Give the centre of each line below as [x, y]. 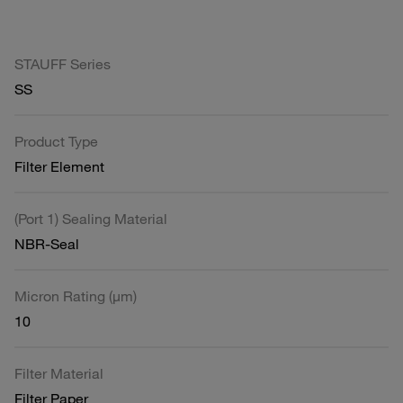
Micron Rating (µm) [76, 296]
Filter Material [59, 373]
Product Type [56, 141]
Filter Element [59, 166]
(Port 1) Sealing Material [91, 218]
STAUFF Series [63, 63]
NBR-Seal [47, 243]
